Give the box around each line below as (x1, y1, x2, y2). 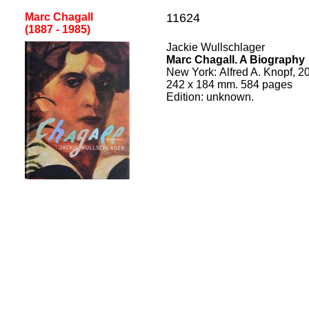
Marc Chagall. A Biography (166, 54, 305, 66)
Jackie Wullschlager (166, 41, 265, 53)
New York (166, 66, 214, 78)
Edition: (166, 91, 206, 103)
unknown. (206, 91, 254, 103)
